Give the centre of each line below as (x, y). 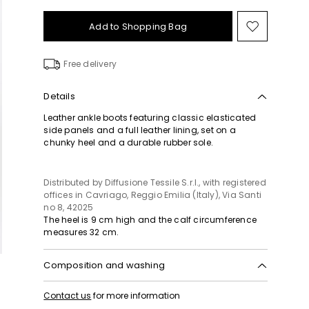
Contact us (68, 296)
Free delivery (90, 64)
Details (59, 96)
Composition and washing (104, 265)
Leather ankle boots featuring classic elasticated (150, 118)
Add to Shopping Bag (138, 26)
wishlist (277, 58)
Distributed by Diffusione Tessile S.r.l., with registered (155, 182)
